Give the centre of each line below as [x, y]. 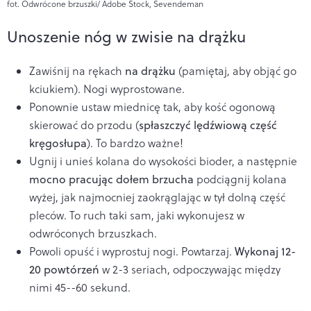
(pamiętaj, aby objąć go [236, 70]
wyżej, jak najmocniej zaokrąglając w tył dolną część [157, 197]
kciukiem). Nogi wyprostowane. [107, 89]
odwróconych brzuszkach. [93, 233]
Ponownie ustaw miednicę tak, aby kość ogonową [152, 107]
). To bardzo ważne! [135, 143]
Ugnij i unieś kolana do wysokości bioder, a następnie [163, 161]
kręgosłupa [58, 143]
